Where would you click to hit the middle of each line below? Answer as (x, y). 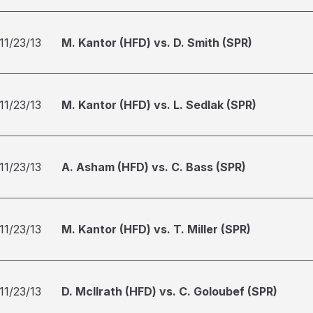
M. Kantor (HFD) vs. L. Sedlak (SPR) (159, 105)
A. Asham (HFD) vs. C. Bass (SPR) (154, 167)
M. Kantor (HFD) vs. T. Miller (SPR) (156, 229)
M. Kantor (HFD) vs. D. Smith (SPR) (157, 43)
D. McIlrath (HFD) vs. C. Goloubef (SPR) (169, 291)
